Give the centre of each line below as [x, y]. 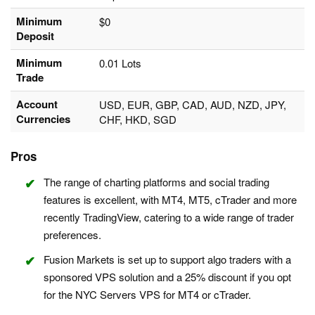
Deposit [35, 36]
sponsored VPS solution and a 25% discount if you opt [167, 277]
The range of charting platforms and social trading [156, 182]
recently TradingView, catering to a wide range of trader [169, 217]
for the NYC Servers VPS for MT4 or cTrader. [147, 295]
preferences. [72, 235]
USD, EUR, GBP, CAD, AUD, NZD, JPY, [193, 105]
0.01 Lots [120, 63]
